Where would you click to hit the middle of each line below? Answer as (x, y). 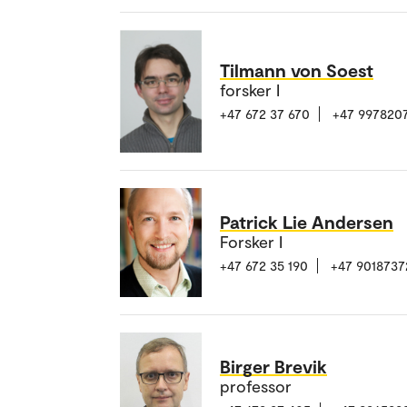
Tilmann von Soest (297, 70)
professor (256, 386)
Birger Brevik (273, 366)
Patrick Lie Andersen (307, 221)
